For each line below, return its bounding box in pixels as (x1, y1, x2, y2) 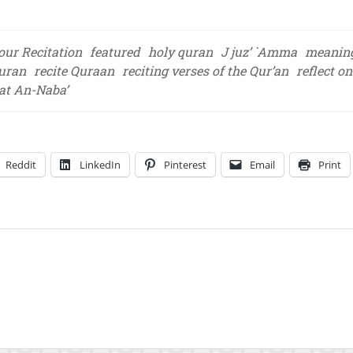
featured (90, 43, 140, 60)
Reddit (6, 158, 36, 172)
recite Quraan (34, 62, 114, 79)
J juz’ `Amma (221, 43, 297, 60)
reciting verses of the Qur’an (122, 62, 288, 79)
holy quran (148, 43, 213, 60)
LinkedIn (80, 158, 121, 172)
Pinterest (164, 158, 206, 172)
